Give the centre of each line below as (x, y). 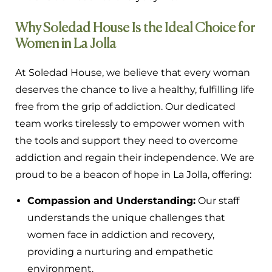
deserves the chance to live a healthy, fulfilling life (135, 90)
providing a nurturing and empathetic (120, 251)
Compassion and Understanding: (111, 200)
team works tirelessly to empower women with (130, 124)
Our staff (217, 200)
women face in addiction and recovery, (121, 234)
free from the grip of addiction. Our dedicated (125, 107)
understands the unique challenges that (126, 217)
